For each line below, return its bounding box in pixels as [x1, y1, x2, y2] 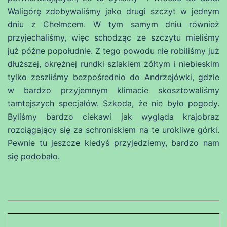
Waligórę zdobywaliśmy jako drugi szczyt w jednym [8, 6, 219, 17]
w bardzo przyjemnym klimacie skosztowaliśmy [8, 85, 219, 96]
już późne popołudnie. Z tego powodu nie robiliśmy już [8, 46, 219, 56]
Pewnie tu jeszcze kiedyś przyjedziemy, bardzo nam [8, 138, 219, 148]
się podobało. [8, 151, 60, 162]
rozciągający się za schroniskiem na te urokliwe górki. [8, 125, 219, 135]
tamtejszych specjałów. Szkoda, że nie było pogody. [8, 98, 219, 109]
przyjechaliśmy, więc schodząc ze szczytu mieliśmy [8, 32, 219, 43]
